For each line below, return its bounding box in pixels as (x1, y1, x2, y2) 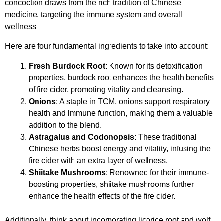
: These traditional (134, 132, 197, 141)
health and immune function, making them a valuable (29, 109, 213, 117)
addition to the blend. (29, 120, 102, 129)
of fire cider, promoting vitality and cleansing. (29, 85, 183, 94)
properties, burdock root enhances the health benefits (29, 73, 214, 82)
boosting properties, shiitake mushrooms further (29, 180, 194, 188)
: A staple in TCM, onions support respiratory (56, 97, 210, 106)
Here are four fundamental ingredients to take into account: (5, 41, 209, 50)
